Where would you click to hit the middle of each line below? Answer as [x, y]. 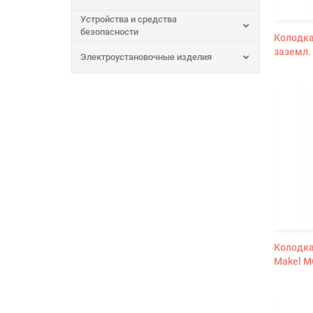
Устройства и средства [129, 19]
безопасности [109, 31]
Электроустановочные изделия [146, 57]
